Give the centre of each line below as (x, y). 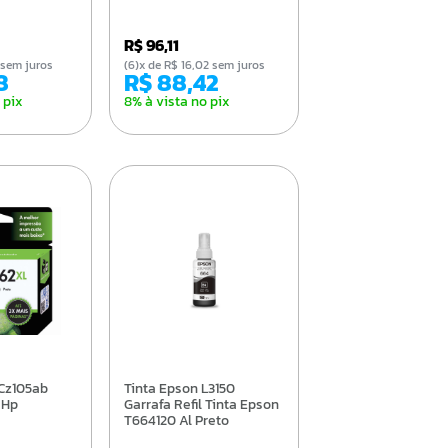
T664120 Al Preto (176, 420)
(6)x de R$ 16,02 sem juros (201, 64)
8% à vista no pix (176, 101)
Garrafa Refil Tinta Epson (201, 404)
